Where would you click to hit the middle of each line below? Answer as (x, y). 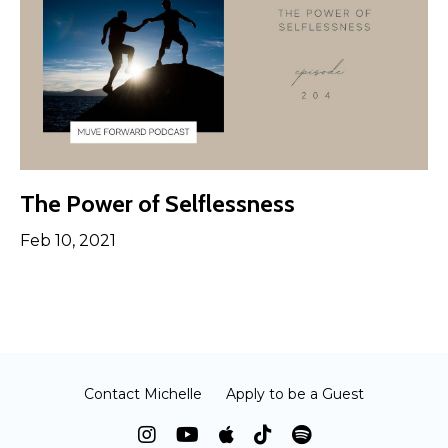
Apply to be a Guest (295, 393)
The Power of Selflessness (157, 203)
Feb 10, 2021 (68, 240)
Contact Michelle (143, 393)
